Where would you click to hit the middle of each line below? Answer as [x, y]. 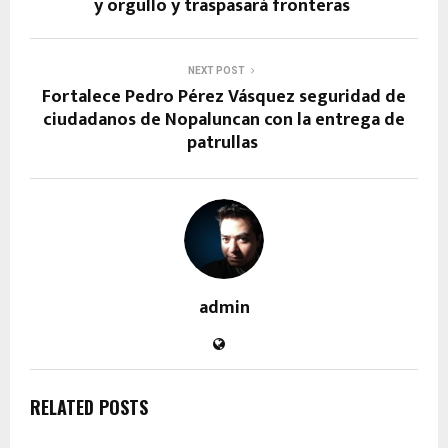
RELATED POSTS [89, 406]
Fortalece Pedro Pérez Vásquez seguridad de [224, 96]
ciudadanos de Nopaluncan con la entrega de [224, 119]
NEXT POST [216, 70]
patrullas [224, 142]
